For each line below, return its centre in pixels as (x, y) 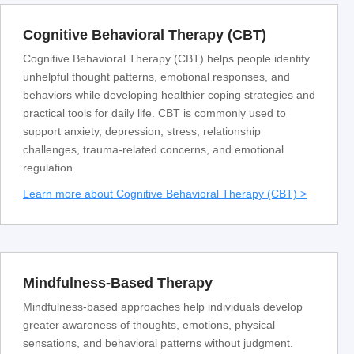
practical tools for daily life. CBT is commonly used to (154, 113)
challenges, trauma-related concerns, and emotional (153, 150)
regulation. (49, 168)
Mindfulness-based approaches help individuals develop (163, 307)
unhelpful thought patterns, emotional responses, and (156, 77)
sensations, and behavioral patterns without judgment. (158, 343)
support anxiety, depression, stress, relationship (142, 132)
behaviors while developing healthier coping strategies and (169, 95)
